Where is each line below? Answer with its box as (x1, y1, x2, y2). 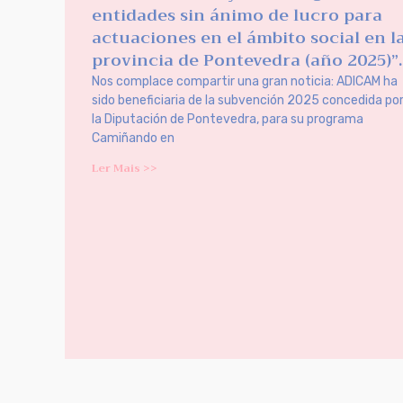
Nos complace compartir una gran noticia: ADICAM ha (92, 74, 398, 90)
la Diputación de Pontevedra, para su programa (92, 112, 363, 128)
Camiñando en (92, 130, 175, 147)
